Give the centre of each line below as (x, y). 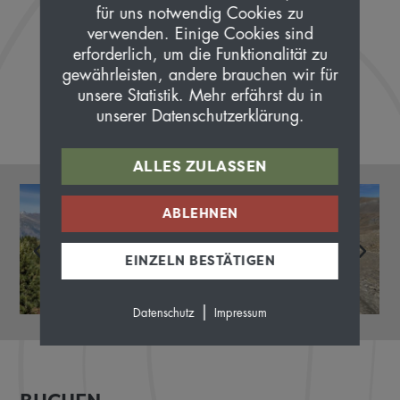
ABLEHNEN (200, 213)
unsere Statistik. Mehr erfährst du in (200, 95)
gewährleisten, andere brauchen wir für (200, 75)
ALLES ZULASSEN (200, 166)
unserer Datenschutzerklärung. (200, 116)
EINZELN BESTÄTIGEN (200, 260)
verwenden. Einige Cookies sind (200, 33)
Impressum (240, 312)
